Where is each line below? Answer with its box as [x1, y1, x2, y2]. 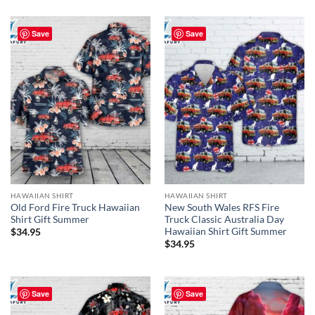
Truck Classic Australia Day [164, 213, 284, 225]
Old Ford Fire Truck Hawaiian [10, 201, 140, 213]
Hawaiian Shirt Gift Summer [164, 225, 287, 237]
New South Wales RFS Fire [164, 201, 279, 213]
